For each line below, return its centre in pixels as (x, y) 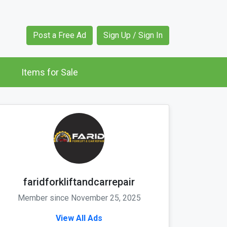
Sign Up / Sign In (133, 35)
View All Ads (79, 218)
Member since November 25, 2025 (79, 198)
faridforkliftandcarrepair (79, 182)
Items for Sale (50, 72)
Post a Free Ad (60, 35)
